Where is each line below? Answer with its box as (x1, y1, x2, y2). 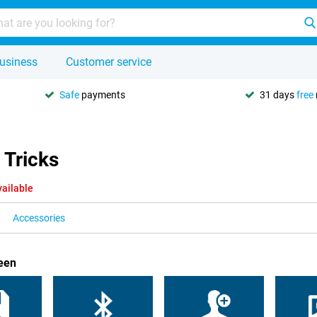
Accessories (13, 212, 65, 224)
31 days (260, 88, 296, 100)
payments (79, 88, 125, 100)
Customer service (66, 55, 151, 69)
